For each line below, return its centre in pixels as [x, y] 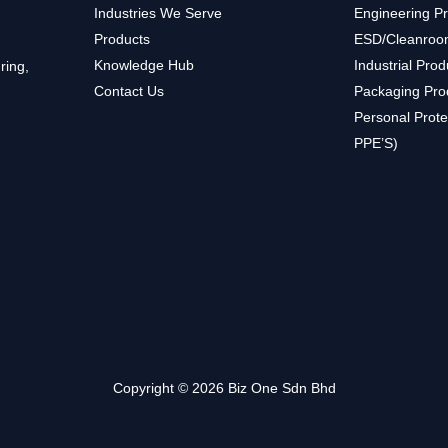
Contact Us [129, 90]
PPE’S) [376, 142]
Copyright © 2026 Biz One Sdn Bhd [224, 388]
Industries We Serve [158, 12]
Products [122, 38]
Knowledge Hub [144, 64]
